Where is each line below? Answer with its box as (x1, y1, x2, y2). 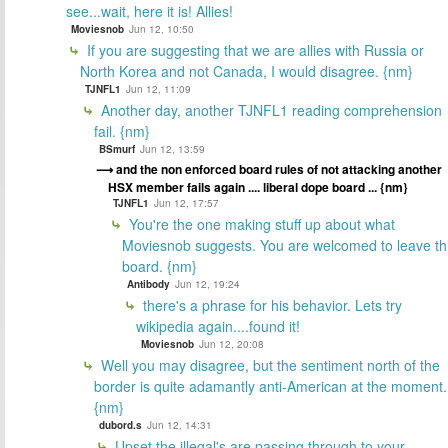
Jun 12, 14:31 (147, 417, 212, 432)
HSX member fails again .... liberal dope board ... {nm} (108, 177, 408, 196)
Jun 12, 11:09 (126, 81, 191, 96)
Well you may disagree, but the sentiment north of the (97, 354, 440, 375)
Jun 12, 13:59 (140, 141, 205, 156)
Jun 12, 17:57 (154, 195, 219, 210)
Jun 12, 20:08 (199, 336, 264, 351)
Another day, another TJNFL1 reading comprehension (97, 99, 442, 120)
